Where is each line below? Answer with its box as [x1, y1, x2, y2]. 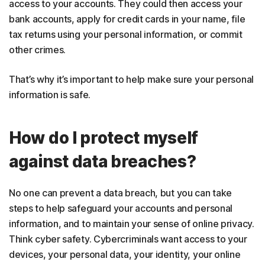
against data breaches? [9, 151, 196, 172]
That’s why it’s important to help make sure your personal [9, 73, 254, 85]
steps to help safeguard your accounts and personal [9, 202, 233, 214]
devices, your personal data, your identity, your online [9, 248, 241, 260]
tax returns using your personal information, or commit [9, 28, 243, 40]
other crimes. [9, 44, 66, 56]
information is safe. [9, 89, 91, 101]
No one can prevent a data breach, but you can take [9, 187, 232, 199]
